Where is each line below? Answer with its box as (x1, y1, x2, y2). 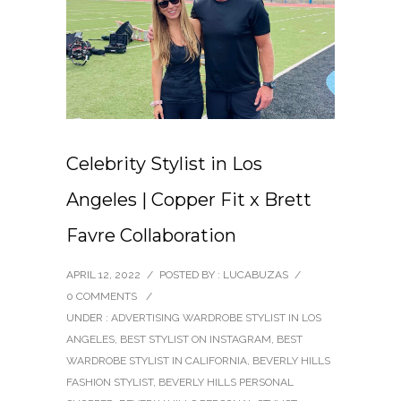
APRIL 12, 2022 (66, 268, 141, 281)
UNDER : (66, 311, 111, 324)
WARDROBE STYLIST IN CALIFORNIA (66, 354, 247, 367)
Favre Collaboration (66, 224, 236, 246)
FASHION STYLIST (66, 375, 153, 388)
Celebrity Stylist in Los (66, 152, 262, 175)
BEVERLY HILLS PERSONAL (158, 375, 294, 388)
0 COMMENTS (66, 289, 137, 303)
